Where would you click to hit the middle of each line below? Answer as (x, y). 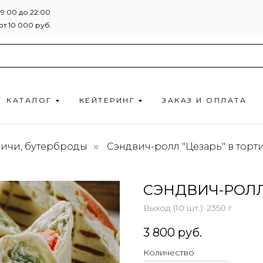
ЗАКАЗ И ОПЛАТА (205, 100)
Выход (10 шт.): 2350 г (188, 208)
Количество (169, 252)
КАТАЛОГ (29, 100)
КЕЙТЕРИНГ (107, 100)
